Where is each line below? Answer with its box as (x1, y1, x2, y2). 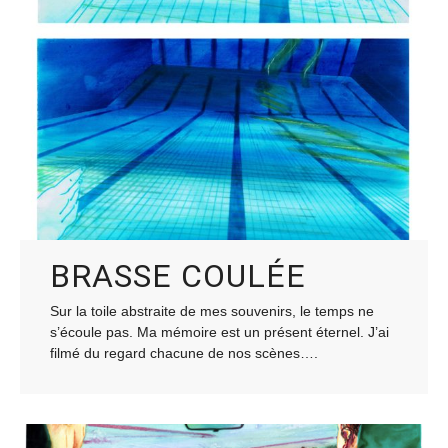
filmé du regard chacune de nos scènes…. (50, 344, 318, 361)
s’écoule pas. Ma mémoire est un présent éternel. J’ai (50, 323, 389, 340)
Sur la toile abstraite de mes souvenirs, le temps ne (50, 302, 374, 319)
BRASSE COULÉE (50, 256, 306, 295)
